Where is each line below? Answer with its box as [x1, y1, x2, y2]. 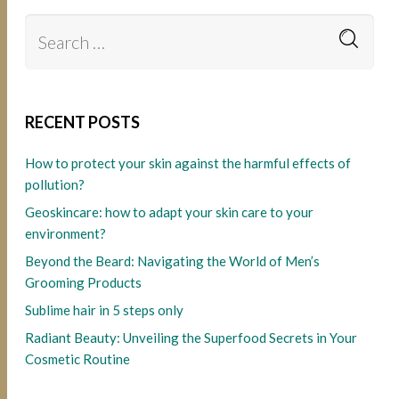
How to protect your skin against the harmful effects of [25, 155, 352, 172]
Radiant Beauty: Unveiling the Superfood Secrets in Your [25, 330, 358, 346]
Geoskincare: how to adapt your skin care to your [25, 204, 314, 221]
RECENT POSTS [25, 112, 141, 133]
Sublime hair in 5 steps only [25, 302, 184, 319]
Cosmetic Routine [25, 351, 131, 368]
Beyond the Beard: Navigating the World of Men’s [25, 253, 321, 270]
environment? [25, 225, 107, 242]
